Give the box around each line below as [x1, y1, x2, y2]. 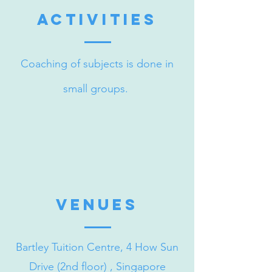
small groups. [63, 82, 131, 95]
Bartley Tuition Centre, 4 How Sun [16, 240, 178, 254]
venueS [55, 195, 139, 214]
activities [37, 10, 157, 29]
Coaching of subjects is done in [21, 57, 174, 70]
